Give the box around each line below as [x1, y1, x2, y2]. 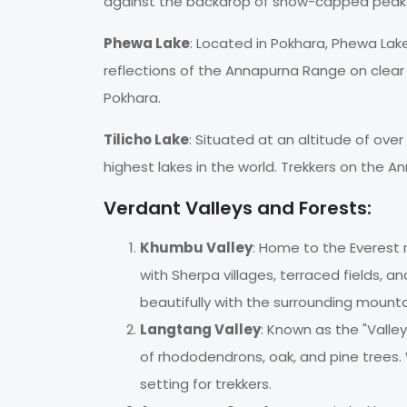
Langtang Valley [140, 320, 261, 340]
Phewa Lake [104, 34, 190, 54]
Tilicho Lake [104, 130, 189, 150]
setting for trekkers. [140, 374, 272, 394]
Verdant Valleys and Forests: [104, 195, 372, 222]
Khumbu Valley [140, 238, 253, 258]
